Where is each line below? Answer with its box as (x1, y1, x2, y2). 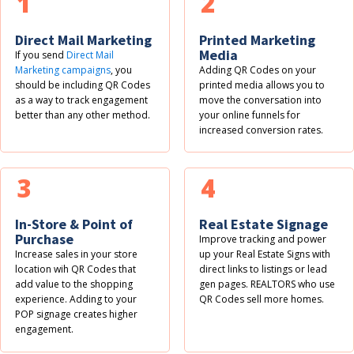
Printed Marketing (199, 31, 316, 50)
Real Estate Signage (199, 215, 329, 234)
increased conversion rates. (199, 123, 326, 137)
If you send (15, 48, 67, 62)
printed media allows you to (199, 78, 326, 92)
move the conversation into (199, 93, 322, 107)
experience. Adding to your (15, 292, 137, 307)
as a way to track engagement (15, 93, 149, 107)
